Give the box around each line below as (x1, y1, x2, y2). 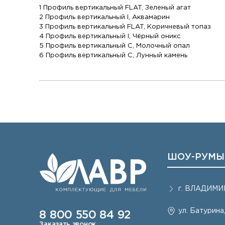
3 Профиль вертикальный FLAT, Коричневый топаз (39, 24, 211, 30)
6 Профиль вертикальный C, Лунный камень (39, 52, 188, 59)
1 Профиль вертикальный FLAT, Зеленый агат (39, 5, 191, 11)
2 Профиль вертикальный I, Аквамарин (39, 14, 170, 21)
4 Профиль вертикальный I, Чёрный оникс (39, 33, 181, 40)
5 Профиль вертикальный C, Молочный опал (39, 43, 190, 49)
